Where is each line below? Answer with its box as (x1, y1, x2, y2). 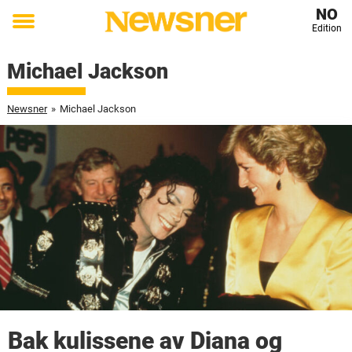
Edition (311, 23, 342, 34)
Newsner (6, 103, 47, 115)
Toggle (13, 24, 55, 41)
